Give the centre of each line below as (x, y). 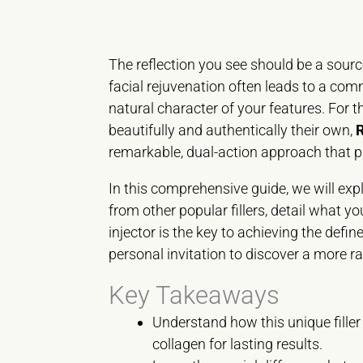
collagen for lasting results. (238, 344)
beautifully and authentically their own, (233, 130)
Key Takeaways (194, 296)
